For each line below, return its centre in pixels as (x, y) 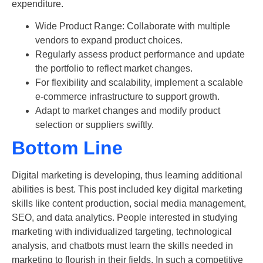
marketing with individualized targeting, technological (122, 232)
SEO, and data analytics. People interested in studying (125, 218)
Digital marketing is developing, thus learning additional (127, 176)
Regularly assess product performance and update (140, 55)
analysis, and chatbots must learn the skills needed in (122, 246)
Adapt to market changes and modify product (128, 111)
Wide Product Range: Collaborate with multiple (133, 26)
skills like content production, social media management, (129, 204)
